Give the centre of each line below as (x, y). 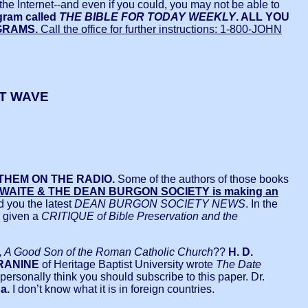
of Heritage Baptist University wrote (129, 265)
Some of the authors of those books (202, 179)
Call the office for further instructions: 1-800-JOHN (160, 30)
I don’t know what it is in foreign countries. (112, 289)
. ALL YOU (263, 17)
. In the (262, 204)
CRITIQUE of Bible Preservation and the (140, 217)
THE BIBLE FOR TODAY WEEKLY (147, 17)
